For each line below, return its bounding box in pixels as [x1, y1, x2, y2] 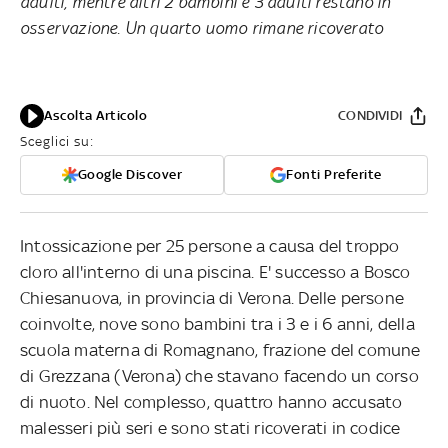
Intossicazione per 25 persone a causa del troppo [20, 235, 400, 256]
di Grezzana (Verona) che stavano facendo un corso [20, 365, 419, 386]
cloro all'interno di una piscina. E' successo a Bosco [20, 261, 411, 282]
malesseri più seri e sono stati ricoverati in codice [20, 417, 401, 438]
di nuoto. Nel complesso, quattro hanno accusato [20, 391, 403, 412]
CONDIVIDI [338, 107, 402, 123]
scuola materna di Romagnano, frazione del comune [20, 339, 421, 360]
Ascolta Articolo [44, 107, 147, 123]
